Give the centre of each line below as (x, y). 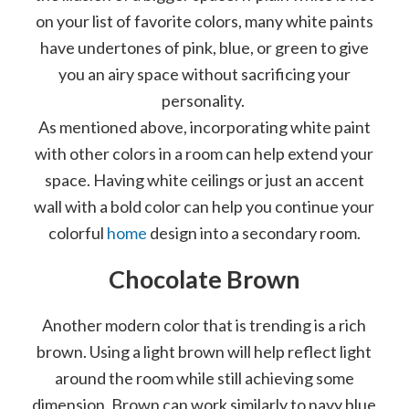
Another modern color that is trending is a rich (204, 325)
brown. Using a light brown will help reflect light (204, 351)
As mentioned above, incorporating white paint (204, 126)
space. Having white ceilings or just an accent (204, 179)
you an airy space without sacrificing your (204, 73)
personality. (204, 100)
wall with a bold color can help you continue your (204, 206)
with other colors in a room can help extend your (204, 153)
